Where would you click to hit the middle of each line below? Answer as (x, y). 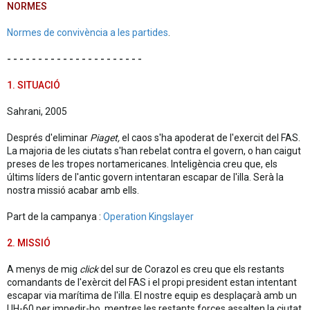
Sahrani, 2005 (37, 111)
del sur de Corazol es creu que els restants (191, 269)
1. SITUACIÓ (34, 85)
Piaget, (106, 138)
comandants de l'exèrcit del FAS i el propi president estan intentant (152, 282)
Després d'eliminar (48, 138)
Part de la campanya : (55, 217)
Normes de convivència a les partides (88, 33)
